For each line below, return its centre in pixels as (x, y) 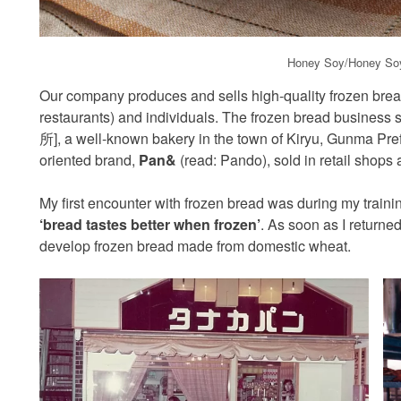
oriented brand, (89, 159)
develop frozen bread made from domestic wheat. (195, 245)
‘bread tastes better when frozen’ (149, 224)
